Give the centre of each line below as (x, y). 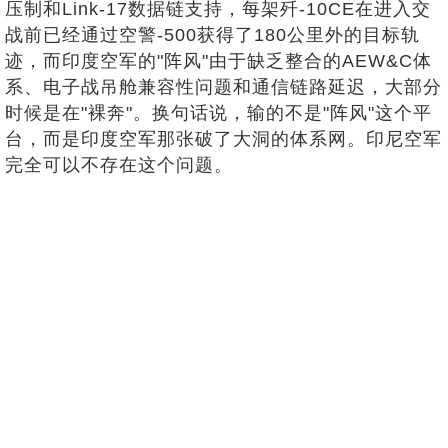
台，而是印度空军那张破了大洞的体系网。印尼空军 (223, 139)
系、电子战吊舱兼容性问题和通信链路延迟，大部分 (223, 87)
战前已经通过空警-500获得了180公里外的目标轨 (212, 35)
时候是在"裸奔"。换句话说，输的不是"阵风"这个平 (218, 113)
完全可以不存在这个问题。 (119, 165)
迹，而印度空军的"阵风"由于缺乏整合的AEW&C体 (218, 61)
